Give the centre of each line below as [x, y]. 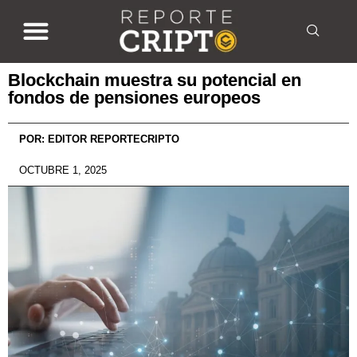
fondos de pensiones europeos [134, 97]
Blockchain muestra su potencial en [155, 80]
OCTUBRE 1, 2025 [63, 170]
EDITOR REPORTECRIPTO [112, 139]
